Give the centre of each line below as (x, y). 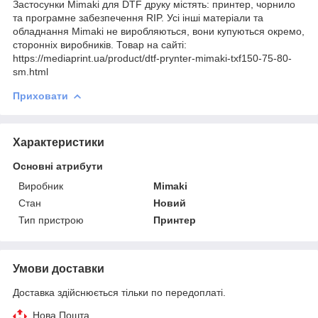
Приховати (40, 95)
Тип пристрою (51, 220)
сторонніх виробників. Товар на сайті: (100, 44)
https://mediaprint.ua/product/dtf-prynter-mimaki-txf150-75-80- (152, 58)
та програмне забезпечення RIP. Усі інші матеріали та (138, 17)
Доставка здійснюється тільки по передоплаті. (119, 292)
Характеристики (59, 142)
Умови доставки (59, 268)
